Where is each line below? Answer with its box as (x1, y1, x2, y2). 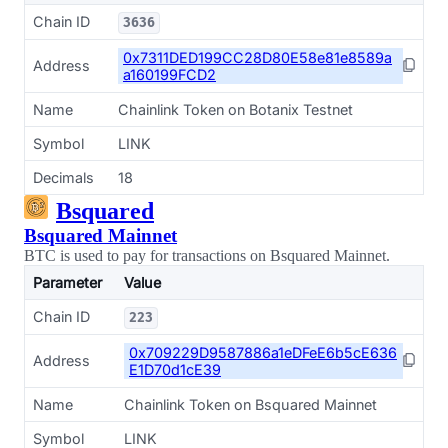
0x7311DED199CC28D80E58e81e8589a (123, 49, 392, 66)
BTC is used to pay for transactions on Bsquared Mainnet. (24, 247, 390, 264)
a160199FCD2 (123, 66, 216, 83)
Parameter (33, 274, 102, 291)
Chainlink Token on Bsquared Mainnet (124, 396, 377, 413)
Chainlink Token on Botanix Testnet (118, 101, 353, 118)
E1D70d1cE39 (129, 361, 221, 378)
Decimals (33, 169, 94, 186)
